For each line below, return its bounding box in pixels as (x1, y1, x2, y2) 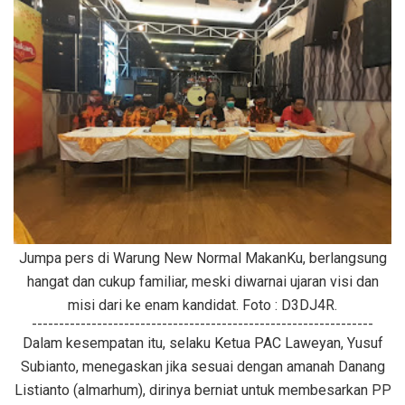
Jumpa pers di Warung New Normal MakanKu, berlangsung (18, 249, 387, 267)
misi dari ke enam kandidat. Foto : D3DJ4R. (68, 296, 337, 314)
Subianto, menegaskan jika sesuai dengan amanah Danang (20, 357, 385, 375)
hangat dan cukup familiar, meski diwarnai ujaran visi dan (26, 272, 379, 290)
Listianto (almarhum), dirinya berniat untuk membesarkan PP (14, 381, 391, 399)
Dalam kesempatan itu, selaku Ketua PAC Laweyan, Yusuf (22, 334, 383, 352)
